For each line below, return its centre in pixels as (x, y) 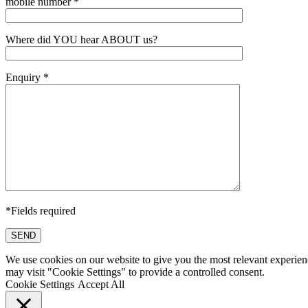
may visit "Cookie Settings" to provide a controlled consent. (135, 272)
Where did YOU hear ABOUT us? (81, 39)
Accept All (101, 284)
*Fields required (41, 210)
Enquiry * (27, 77)
